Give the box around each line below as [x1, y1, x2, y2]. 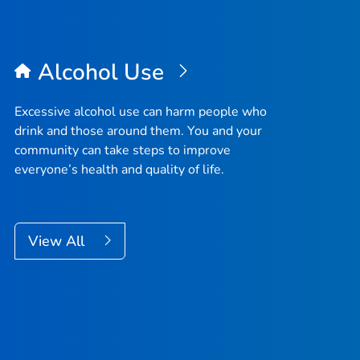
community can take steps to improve [14, 141, 231, 160]
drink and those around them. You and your [14, 122, 262, 141]
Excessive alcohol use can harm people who [14, 103, 267, 121]
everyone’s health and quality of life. [14, 161, 224, 179]
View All [28, 231, 88, 252]
